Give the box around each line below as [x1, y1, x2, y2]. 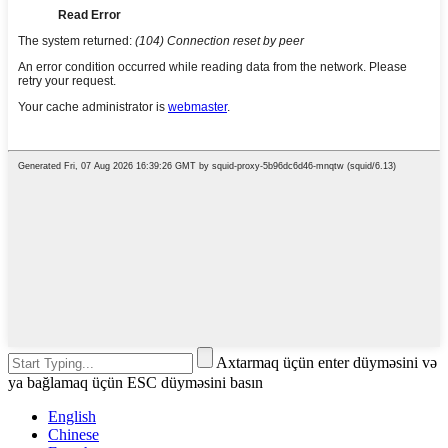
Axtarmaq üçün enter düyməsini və [216, 354, 437, 372]
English [48, 408, 96, 426]
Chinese [48, 426, 99, 444]
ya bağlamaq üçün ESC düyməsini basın [8, 374, 263, 392]
